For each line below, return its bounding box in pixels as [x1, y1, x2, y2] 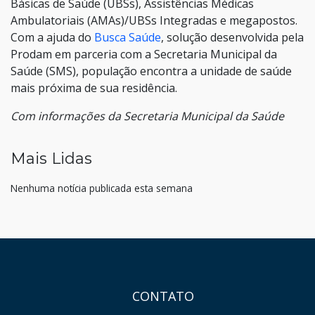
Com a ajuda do [11, 30, 94, 46]
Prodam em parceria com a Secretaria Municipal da [11, 46, 277, 63]
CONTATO [132, 288, 194, 305]
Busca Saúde [94, 30, 161, 46]
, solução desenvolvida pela [161, 30, 304, 46]
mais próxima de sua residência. [11, 80, 177, 96]
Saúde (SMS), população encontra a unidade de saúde [11, 63, 292, 79]
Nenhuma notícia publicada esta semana [11, 181, 193, 195]
